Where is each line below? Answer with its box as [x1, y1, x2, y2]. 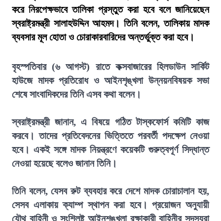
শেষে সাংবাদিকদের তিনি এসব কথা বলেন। [12, 89, 141, 100]
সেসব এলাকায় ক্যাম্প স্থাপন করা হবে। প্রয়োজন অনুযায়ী [12, 199, 209, 210]
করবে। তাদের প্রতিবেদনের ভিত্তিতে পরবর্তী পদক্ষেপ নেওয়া [12, 130, 209, 141]
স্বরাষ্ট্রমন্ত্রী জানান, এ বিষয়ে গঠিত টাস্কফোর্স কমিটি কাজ [12, 116, 209, 127]
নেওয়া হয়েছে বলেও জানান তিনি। [12, 158, 117, 169]
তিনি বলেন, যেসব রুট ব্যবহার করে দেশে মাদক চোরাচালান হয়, [12, 185, 209, 196]
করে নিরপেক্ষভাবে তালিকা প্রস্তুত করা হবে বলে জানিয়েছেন [12, 4, 209, 15]
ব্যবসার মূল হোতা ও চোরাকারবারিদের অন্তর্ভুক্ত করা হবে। [12, 32, 194, 42]
